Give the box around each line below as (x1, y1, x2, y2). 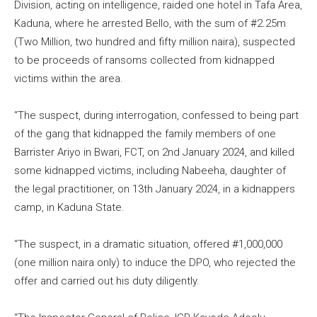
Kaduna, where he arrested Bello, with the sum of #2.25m (14, 17, 286, 30)
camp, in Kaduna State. (14, 201, 125, 214)
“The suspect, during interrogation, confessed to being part (14, 109, 299, 122)
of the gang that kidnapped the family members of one (14, 127, 276, 141)
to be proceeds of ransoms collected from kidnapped (14, 54, 275, 67)
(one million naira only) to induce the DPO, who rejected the (14, 256, 296, 270)
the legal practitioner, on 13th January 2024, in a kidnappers (14, 183, 295, 196)
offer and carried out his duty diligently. (14, 275, 200, 288)
